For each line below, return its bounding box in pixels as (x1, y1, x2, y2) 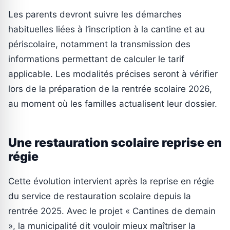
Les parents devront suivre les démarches (8, 9, 182, 20)
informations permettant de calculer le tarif (8, 54, 184, 65)
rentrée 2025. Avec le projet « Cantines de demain (8, 206, 216, 217)
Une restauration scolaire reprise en (8, 136, 222, 150)
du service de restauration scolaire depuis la (8, 191, 191, 202)
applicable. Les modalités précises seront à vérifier (8, 69, 218, 80)
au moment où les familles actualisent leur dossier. (8, 99, 217, 109)
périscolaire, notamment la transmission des (8, 39, 190, 50)
